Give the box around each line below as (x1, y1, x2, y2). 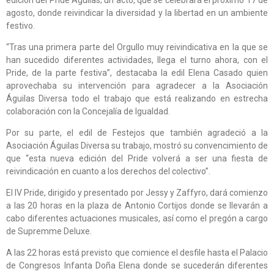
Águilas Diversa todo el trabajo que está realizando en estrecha (6, 93, 268, 103)
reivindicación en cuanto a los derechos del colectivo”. (6, 166, 210, 176)
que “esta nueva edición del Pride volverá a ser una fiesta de (6, 153, 268, 163)
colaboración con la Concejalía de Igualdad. (6, 106, 170, 116)
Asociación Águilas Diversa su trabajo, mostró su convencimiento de (6, 140, 268, 150)
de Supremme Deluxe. (6, 226, 92, 236)
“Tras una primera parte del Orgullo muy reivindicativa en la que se (6, 42, 268, 52)
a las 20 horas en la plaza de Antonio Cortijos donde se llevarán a (6, 200, 268, 210)
